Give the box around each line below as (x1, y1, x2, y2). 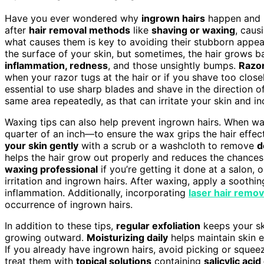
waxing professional (5, 163, 98, 175)
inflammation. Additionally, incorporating (5, 186, 189, 199)
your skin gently (5, 139, 78, 151)
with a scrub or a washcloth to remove (78, 139, 257, 151)
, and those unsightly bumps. (108, 59, 239, 71)
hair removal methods (29, 24, 130, 36)
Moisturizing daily (87, 231, 168, 243)
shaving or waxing (151, 24, 235, 36)
